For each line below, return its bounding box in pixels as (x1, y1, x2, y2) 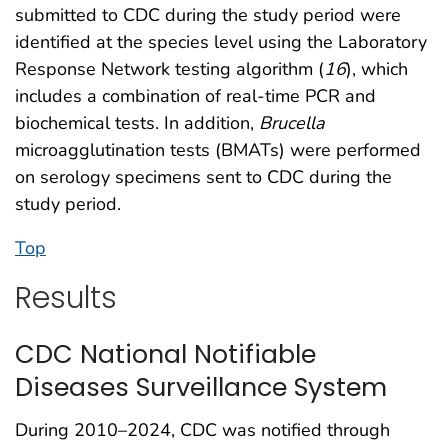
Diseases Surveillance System (15, 369, 387, 406)
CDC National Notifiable (15, 336, 316, 373)
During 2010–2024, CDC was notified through (15, 418, 390, 442)
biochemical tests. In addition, (15, 111, 259, 135)
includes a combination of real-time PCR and (15, 84, 376, 108)
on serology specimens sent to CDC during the (15, 165, 392, 189)
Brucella (259, 111, 325, 135)
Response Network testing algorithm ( (15, 57, 324, 81)
